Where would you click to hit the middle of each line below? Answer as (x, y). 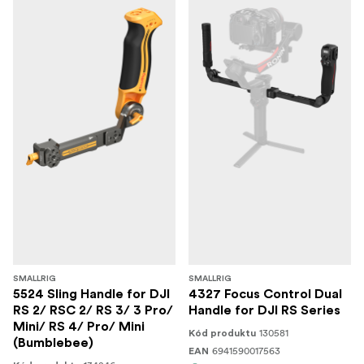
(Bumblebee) (53, 343)
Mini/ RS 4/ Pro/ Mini (79, 327)
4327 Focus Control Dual (265, 294)
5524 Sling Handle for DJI (91, 294)
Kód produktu (222, 333)
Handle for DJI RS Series (264, 310)
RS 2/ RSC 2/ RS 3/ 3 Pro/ (93, 310)
